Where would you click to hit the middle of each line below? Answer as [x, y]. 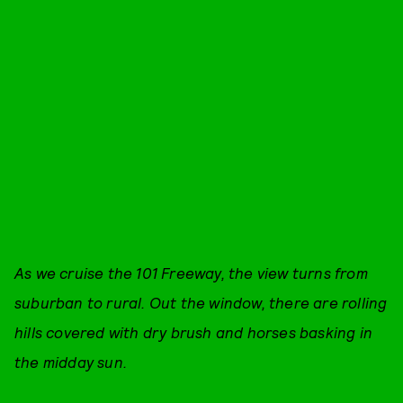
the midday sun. [71, 361]
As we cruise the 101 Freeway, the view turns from [191, 272]
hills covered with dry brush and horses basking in [194, 331]
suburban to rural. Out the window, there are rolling [201, 302]
